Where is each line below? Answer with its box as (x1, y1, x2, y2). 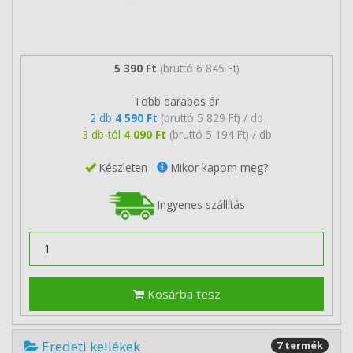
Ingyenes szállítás (154, 196, 245, 212)
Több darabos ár (134, 93, 219, 109)
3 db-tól (81, 126, 124, 142)
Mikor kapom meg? (168, 159, 268, 175)
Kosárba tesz (143, 286, 221, 302)
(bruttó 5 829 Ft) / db (161, 110, 263, 125)
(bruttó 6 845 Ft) (159, 60, 240, 76)
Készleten (96, 159, 157, 175)
